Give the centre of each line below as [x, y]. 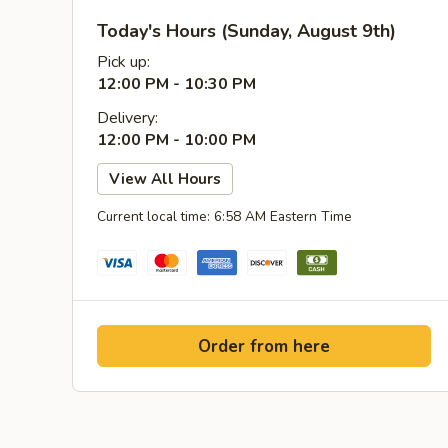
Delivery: [127, 118]
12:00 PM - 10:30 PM [176, 84]
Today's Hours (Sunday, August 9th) [246, 31]
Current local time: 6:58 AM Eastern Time [224, 216]
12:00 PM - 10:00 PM [176, 140]
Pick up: [123, 62]
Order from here [264, 346]
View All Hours [165, 178]
